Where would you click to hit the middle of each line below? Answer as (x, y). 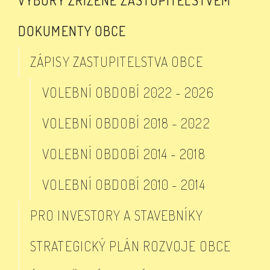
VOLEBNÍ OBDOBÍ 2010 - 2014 (124, 184)
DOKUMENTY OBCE (72, 31)
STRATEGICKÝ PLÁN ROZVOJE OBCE (130, 246)
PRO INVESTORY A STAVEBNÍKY (117, 215)
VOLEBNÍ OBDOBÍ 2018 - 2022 (126, 123)
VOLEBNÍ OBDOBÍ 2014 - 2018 (124, 154)
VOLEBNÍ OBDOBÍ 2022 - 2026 (128, 92)
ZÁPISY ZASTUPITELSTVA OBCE (117, 61)
